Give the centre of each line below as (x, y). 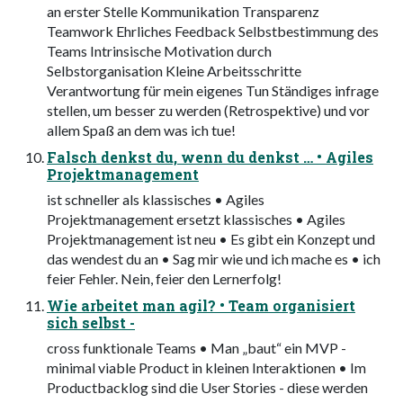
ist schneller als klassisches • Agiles (156, 200)
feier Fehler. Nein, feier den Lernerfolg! (164, 279)
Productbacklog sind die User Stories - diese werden (207, 388)
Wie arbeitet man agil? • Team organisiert (201, 306)
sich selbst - (91, 323)
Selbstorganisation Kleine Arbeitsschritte (174, 71)
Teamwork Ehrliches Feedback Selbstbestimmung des (213, 31)
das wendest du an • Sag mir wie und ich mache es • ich (214, 259)
